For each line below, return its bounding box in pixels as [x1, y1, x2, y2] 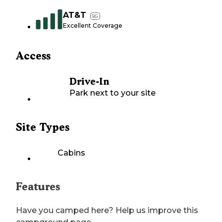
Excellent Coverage [63, 22, 122, 30]
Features [16, 180, 60, 193]
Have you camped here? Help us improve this [16, 206, 198, 216]
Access [16, 50, 51, 62]
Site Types [16, 121, 69, 134]
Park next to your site [69, 88, 156, 98]
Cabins [57, 148, 85, 158]
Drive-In [69, 76, 109, 88]
